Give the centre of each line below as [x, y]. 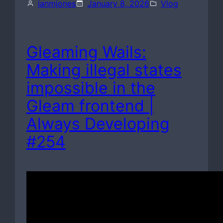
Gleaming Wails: [86, 52]
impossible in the [91, 88]
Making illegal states [104, 70]
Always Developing [98, 124]
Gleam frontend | [90, 106]
